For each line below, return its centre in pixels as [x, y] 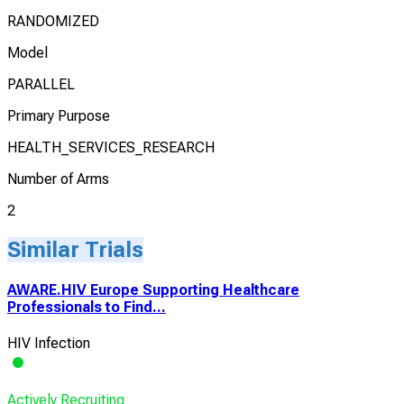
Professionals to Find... [87, 308]
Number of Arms [58, 179]
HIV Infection [49, 344]
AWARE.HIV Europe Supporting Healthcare [153, 290]
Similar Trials [75, 249]
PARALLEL [41, 84]
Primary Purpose [59, 115]
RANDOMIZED [53, 21]
